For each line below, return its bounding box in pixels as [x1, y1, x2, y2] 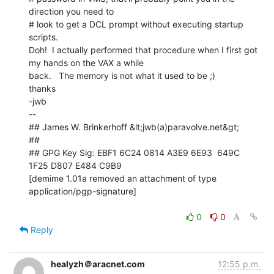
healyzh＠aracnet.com [51, 258, 145, 269]
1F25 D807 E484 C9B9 [29, 160, 122, 171]
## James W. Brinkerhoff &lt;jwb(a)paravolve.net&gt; [29, 121, 239, 132]
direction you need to [29, 6, 114, 17]
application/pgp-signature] [29, 185, 136, 196]
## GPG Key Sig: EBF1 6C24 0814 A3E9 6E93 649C [29, 147, 240, 158]
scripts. [29, 31, 58, 42]
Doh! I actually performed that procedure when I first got [29, 44, 257, 55]
